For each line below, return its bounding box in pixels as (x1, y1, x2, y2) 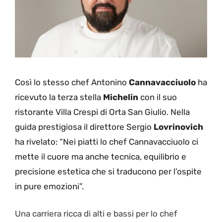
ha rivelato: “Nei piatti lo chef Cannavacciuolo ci (15, 136, 198, 147)
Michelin (103, 92, 138, 102)
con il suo (138, 92, 177, 102)
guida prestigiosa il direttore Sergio (15, 121, 154, 132)
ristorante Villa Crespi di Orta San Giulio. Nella (15, 107, 190, 117)
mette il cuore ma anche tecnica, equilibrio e (15, 151, 186, 162)
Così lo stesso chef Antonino (15, 77, 129, 87)
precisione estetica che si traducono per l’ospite (15, 166, 202, 176)
